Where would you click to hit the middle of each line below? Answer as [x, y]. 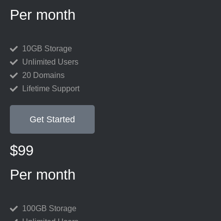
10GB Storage [47, 49]
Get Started [52, 119]
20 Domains [43, 75]
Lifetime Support [51, 89]
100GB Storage [49, 208]
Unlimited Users [50, 62]
